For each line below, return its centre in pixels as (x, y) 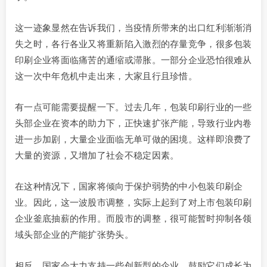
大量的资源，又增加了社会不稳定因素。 (97, 156)
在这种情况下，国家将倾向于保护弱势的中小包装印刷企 (129, 187)
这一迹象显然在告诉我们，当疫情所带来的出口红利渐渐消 (133, 28)
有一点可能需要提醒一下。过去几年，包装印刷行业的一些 (133, 107)
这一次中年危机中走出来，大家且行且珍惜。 (106, 76)
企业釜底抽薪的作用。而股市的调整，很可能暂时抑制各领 (133, 219)
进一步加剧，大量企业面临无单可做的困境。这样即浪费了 (133, 139)
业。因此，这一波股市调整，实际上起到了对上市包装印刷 (133, 203)
